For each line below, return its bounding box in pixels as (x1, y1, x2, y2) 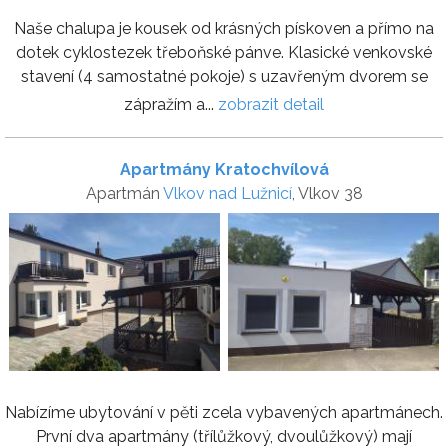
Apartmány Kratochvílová (119, 159, 329, 179)
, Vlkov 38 (291, 183, 363, 203)
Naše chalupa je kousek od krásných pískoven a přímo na (14, 18, 434, 38)
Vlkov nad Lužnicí (162, 183, 292, 203)
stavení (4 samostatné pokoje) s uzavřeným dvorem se (20, 66, 428, 86)
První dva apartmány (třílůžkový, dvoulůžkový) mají (36, 426, 412, 446)
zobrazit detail (218, 94, 324, 114)
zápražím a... (124, 94, 218, 114)
